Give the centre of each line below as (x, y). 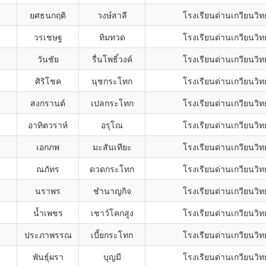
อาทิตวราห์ (48, 125)
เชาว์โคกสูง (112, 213)
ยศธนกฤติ (48, 15)
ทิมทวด (112, 37)
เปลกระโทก (112, 103)
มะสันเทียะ (112, 147)
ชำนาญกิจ (112, 191)
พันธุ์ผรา (48, 256)
